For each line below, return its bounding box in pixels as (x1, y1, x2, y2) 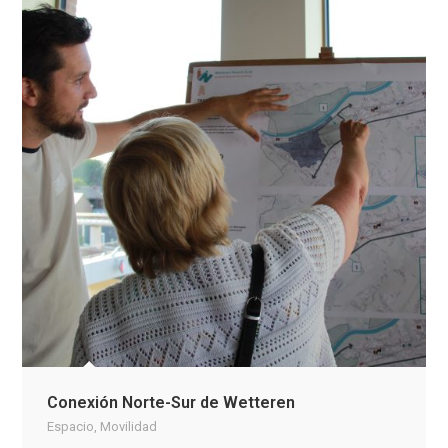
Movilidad (100, 419, 158, 434)
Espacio (47, 419, 95, 434)
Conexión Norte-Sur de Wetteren (47, 393, 296, 412)
